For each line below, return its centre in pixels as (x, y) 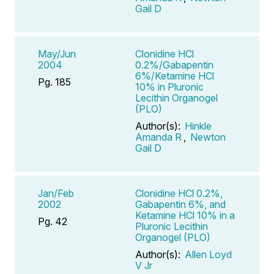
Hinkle (198, 126)
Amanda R (158, 137)
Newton (208, 137)
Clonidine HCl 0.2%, (179, 193)
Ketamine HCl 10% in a (185, 215)
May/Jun (57, 54)
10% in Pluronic (169, 87)
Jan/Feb (56, 193)
